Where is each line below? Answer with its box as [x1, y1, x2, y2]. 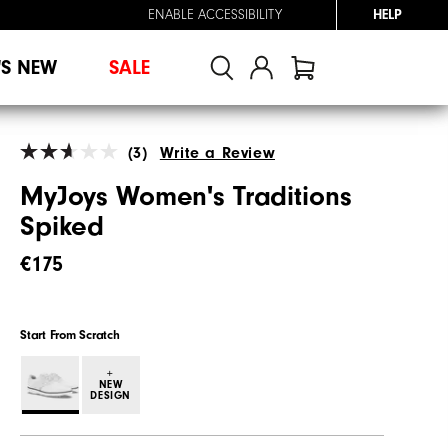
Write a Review [159, 143, 276, 162]
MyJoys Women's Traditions [20, 180, 352, 212]
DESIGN [90, 388, 132, 402]
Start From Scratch [20, 326, 120, 342]
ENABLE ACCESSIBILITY [148, 7, 282, 23]
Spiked [20, 210, 105, 242]
